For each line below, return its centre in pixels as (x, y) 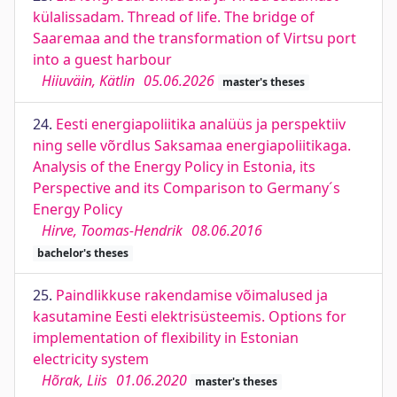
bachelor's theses (82, 253)
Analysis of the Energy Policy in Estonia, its (174, 167)
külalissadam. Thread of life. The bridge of (174, 17)
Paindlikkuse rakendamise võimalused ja (192, 295)
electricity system (91, 359)
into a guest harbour (102, 59)
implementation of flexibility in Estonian (166, 338)
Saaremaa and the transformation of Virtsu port (195, 38)
